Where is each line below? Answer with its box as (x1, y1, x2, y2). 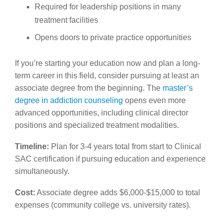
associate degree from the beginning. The (15, 83, 163, 92)
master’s (163, 83, 193, 92)
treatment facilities (35, 15, 98, 24)
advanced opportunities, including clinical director (15, 108, 188, 117)
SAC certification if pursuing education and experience (15, 154, 206, 163)
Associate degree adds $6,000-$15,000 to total (35, 188, 200, 197)
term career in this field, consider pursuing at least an (15, 71, 199, 80)
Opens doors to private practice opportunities (35, 33, 191, 42)
